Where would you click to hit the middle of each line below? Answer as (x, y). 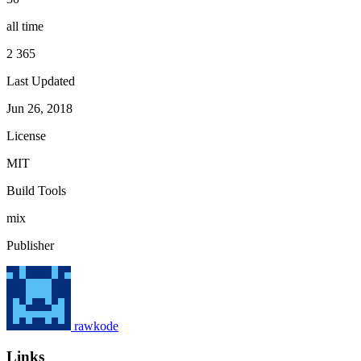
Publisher (30, 245)
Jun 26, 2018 (39, 108)
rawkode (96, 326)
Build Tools (36, 190)
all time (25, 26)
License (26, 135)
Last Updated (41, 81)
